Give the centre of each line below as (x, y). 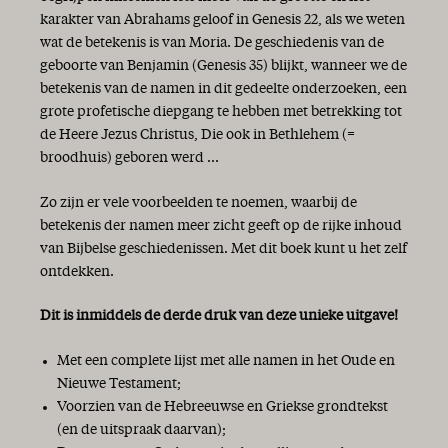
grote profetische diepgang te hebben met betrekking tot (221, 112)
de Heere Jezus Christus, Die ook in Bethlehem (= (197, 135)
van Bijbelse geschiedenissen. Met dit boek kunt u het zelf (223, 248)
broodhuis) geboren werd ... (129, 158)
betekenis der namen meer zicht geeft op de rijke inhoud (221, 225)
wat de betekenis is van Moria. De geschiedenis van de (212, 43)
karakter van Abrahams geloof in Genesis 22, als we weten (222, 20)
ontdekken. (77, 271)
